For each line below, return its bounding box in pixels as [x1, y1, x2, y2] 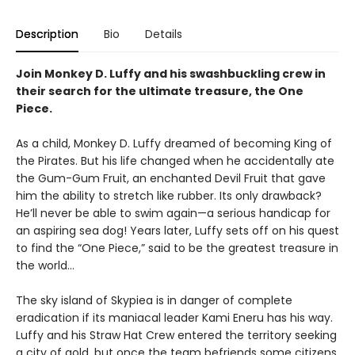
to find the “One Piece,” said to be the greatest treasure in [16, 239, 338, 256]
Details [145, 25, 182, 42]
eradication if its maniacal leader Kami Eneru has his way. [16, 309, 333, 326]
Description [16, 25, 78, 42]
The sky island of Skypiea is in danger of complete [16, 292, 292, 308]
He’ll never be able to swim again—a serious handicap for [16, 204, 330, 221]
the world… [16, 257, 74, 273]
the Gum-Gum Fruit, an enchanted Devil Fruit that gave [16, 170, 326, 186]
